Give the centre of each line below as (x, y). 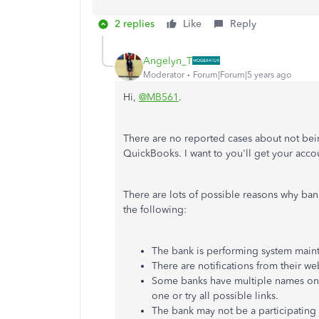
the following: (155, 210)
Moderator (164, 74)
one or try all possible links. (215, 296)
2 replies (135, 24)
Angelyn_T (168, 61)
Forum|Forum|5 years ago (242, 74)
